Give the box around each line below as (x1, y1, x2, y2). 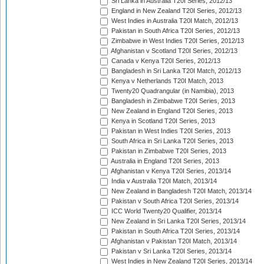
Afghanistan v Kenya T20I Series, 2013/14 (110, 167, 231, 175)
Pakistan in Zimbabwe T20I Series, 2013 (110, 147, 226, 155)
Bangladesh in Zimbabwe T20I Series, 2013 (110, 97, 235, 105)
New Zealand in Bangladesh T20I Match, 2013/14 (110, 187, 252, 195)
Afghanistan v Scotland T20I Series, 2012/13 (110, 47, 237, 55)
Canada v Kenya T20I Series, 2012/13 (110, 57, 220, 65)
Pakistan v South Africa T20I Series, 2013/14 (110, 197, 239, 205)
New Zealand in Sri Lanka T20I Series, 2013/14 (110, 217, 246, 225)
